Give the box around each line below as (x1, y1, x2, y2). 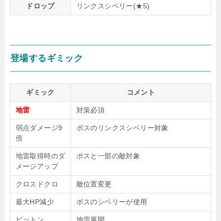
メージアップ (15, 162, 58, 170)
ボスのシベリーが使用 (76, 198, 147, 206)
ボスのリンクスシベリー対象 (76, 124, 169, 132)
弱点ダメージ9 (15, 124, 63, 132)
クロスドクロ (15, 180, 58, 188)
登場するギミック (10, 53, 83, 63)
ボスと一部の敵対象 (76, 152, 141, 160)
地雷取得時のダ (15, 152, 66, 160)
